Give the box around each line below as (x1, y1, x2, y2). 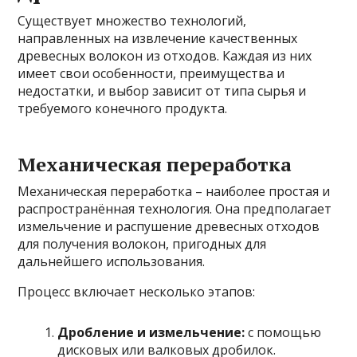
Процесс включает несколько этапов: (18, 283, 256, 301)
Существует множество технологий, (18, 12, 247, 30)
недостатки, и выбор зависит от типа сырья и (18, 82, 307, 100)
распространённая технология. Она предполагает (18, 200, 332, 218)
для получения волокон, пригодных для (18, 235, 267, 253)
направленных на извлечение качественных (18, 29, 298, 48)
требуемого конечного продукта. (18, 100, 228, 118)
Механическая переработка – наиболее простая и (18, 182, 331, 201)
